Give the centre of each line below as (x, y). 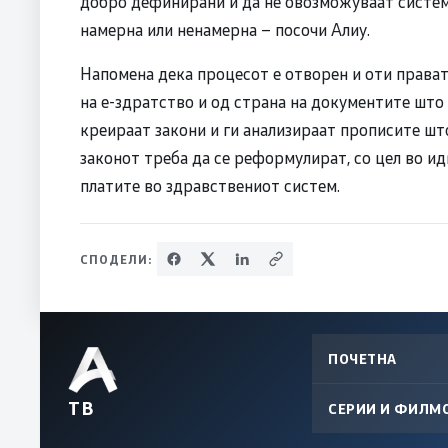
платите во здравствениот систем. (210, 184)
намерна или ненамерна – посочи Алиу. (225, 28)
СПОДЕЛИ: (116, 258)
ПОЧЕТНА (362, 358)
